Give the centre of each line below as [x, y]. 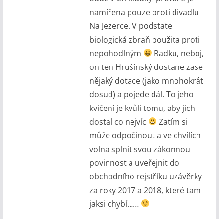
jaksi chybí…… [115, 204]
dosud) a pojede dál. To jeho [141, 94]
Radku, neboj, [178, 53]
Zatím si [172, 121]
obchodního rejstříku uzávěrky [145, 176]
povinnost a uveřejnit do [134, 163]
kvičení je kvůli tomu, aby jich [142, 108]
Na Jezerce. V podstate [131, 26]
